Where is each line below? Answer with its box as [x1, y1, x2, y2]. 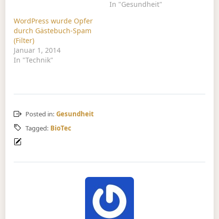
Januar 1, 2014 [14, 45, 61, 55]
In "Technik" [14, 55, 54, 65]
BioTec [50, 123, 71, 132]
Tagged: [25, 123, 50, 132]
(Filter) [14, 36, 35, 45]
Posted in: [25, 109, 56, 119]
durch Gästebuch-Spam [14, 26, 92, 36]
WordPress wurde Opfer [14, 16, 93, 26]
